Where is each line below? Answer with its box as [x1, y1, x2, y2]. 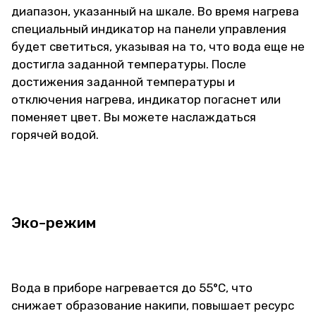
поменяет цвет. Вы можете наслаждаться [11, 110, 256, 124]
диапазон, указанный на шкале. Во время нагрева [11, 4, 299, 18]
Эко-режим [11, 214, 96, 231]
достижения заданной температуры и [11, 75, 235, 89]
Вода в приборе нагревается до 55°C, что [11, 281, 253, 295]
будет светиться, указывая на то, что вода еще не [11, 39, 305, 54]
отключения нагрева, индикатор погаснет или [11, 92, 281, 107]
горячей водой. [11, 128, 99, 142]
